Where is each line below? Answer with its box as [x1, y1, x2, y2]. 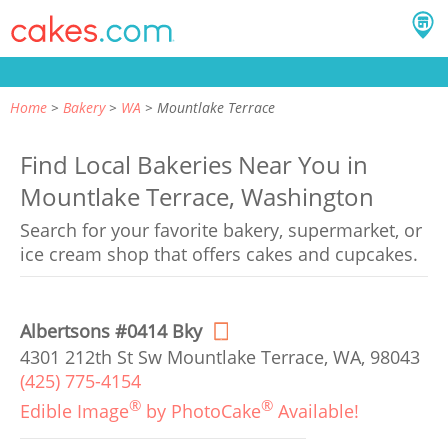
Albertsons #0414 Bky [20, 319, 202, 343]
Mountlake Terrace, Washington [20, 180, 374, 213]
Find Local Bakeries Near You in [20, 148, 368, 181]
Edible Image [20, 399, 129, 423]
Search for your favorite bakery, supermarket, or [20, 218, 422, 242]
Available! [273, 399, 359, 423]
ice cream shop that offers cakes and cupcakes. [20, 242, 418, 266]
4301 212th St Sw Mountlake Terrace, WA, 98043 [20, 345, 420, 369]
